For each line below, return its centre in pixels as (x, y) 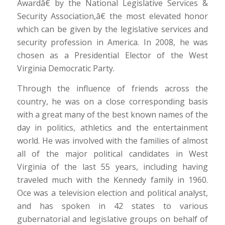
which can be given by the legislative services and (113, 29)
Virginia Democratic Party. (66, 68)
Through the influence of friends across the (113, 88)
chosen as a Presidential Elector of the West (113, 55)
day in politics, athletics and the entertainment (113, 127)
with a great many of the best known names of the (113, 114)
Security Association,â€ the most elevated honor (113, 16)
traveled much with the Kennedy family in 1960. (113, 180)
